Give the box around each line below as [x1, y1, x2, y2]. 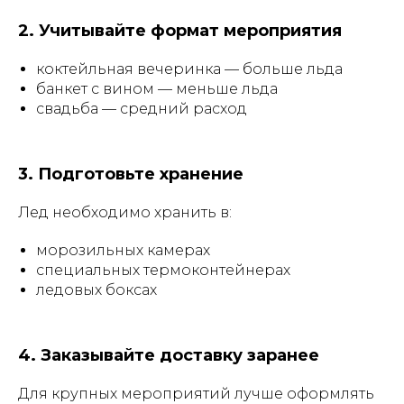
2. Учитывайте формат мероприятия [18, 21, 342, 41]
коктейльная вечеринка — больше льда [36, 60, 343, 78]
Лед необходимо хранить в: [18, 204, 232, 221]
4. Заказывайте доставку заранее [18, 345, 319, 365]
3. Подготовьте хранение [18, 164, 243, 184]
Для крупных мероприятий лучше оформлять [18, 385, 374, 402]
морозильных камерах [36, 242, 210, 259]
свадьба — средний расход [36, 100, 247, 117]
